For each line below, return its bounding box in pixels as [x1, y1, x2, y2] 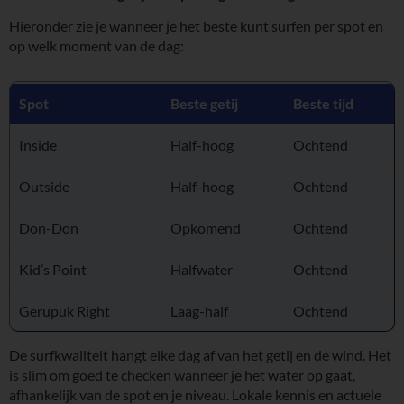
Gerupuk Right [19, 302, 110, 320]
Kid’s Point [19, 261, 87, 279]
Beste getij [170, 95, 238, 113]
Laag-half [170, 302, 228, 320]
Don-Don [19, 219, 78, 237]
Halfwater [170, 261, 233, 279]
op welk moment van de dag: [9, 36, 184, 54]
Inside [19, 136, 57, 154]
